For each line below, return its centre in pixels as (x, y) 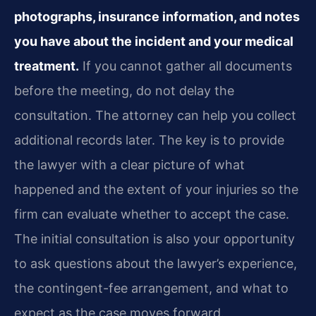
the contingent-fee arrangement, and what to (151, 288)
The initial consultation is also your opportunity (154, 239)
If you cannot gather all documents (186, 66)
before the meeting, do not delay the (124, 91)
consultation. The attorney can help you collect (155, 116)
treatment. (47, 66)
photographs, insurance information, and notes (157, 17)
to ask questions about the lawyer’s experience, (156, 264)
